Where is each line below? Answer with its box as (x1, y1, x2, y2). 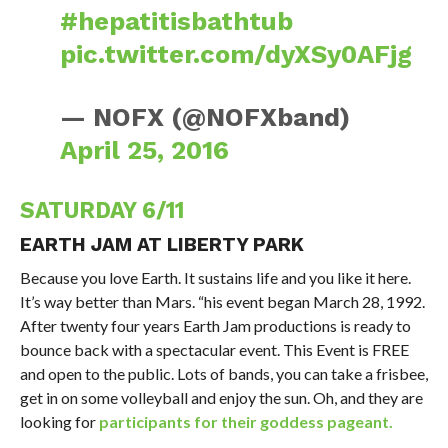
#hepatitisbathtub (60, 6, 294, 37)
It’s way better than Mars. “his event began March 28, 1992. (19, 292, 425, 312)
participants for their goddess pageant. (98, 412, 393, 432)
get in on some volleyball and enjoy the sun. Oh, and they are (19, 388, 423, 408)
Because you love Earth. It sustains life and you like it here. (19, 268, 411, 288)
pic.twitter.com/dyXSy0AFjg (60, 39, 413, 70)
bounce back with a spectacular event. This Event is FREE (19, 340, 409, 360)
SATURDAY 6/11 (19, 197, 184, 224)
